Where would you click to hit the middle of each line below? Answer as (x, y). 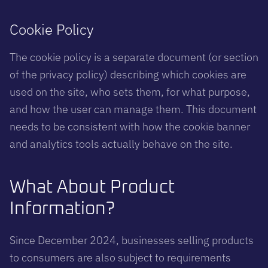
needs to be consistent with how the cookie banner (130, 126)
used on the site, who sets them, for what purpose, (130, 92)
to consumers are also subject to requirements (120, 257)
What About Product (92, 187)
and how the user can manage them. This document (133, 109)
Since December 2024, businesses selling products (132, 240)
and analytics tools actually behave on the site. (121, 144)
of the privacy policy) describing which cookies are (128, 74)
